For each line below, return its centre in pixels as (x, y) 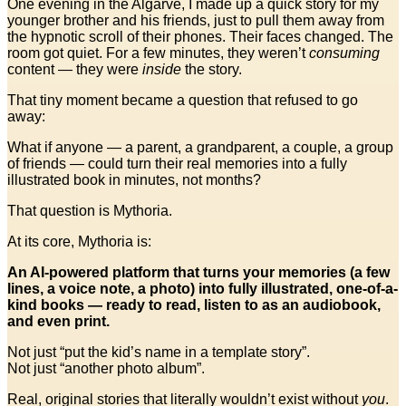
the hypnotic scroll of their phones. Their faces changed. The (200, 36)
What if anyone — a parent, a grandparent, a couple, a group (200, 147)
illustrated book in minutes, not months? (134, 179)
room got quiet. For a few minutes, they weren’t (158, 53)
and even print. (58, 321)
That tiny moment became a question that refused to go (183, 100)
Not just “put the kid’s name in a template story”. (159, 352)
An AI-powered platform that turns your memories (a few (198, 272)
